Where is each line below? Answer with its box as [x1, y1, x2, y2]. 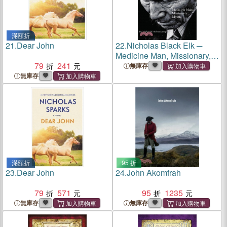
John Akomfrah [126, 167, 181, 178]
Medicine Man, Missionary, [115, 50, 211, 61]
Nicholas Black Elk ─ [126, 40, 202, 51]
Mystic [115, 60, 138, 71]
